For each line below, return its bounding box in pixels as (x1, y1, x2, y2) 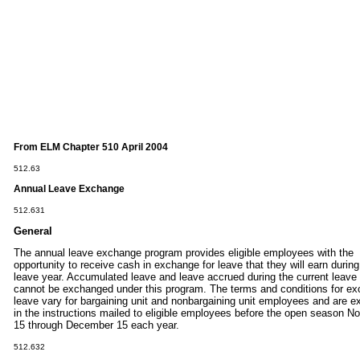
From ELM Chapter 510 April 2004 (14, 141, 168, 153)
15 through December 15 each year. (14, 318, 179, 331)
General (14, 224, 52, 237)
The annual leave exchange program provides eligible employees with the (14, 246, 354, 259)
